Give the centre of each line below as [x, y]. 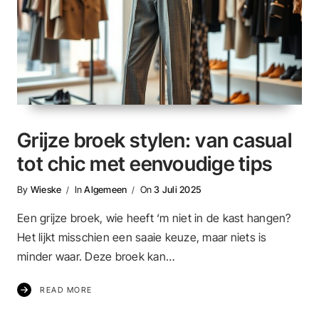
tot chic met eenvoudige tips [145, 163]
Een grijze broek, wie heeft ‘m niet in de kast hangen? [154, 218]
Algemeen [106, 189]
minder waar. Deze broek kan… [96, 257]
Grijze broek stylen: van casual [155, 140]
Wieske [46, 189]
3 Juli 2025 [177, 189]
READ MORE [66, 290]
